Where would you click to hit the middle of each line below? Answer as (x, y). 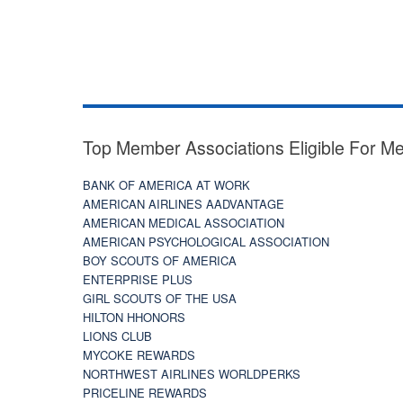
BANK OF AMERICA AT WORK (166, 184)
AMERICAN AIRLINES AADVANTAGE (184, 203)
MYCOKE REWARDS (139, 354)
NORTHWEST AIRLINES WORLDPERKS (192, 373)
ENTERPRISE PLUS (138, 279)
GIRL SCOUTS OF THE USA (160, 298)
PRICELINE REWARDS (145, 392)
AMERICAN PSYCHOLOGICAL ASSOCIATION (206, 241)
